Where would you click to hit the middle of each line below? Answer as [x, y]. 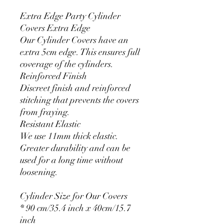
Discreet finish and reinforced [75, 88]
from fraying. [45, 112]
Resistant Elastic [50, 124]
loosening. [39, 172]
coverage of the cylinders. [67, 64]
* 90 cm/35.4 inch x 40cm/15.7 [75, 208]
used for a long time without [71, 160]
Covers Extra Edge [55, 28]
